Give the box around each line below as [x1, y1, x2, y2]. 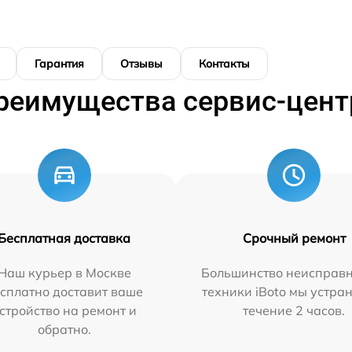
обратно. [37, 321, 91, 338]
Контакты [199, 57, 250, 71]
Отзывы [120, 57, 163, 71]
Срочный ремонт [242, 230, 346, 247]
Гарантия [35, 57, 84, 71]
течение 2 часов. [243, 302, 346, 319]
